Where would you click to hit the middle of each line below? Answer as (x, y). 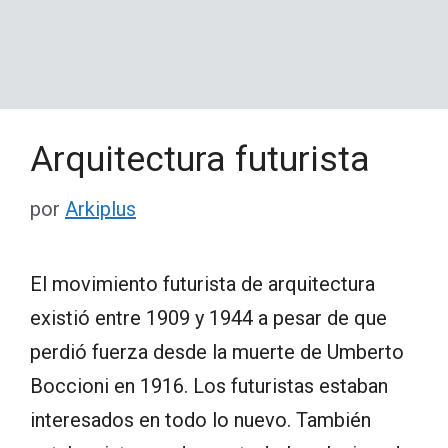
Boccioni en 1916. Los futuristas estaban (209, 385)
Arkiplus (100, 208)
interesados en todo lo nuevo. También (200, 419)
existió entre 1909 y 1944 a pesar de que (208, 317)
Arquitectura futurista (200, 159)
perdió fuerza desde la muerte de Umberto (217, 351)
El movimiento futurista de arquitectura (202, 283)
